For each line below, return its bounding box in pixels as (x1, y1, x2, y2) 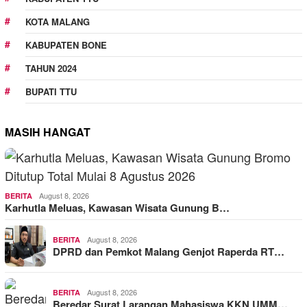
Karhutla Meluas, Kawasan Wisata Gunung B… (5, 200, 230, 215)
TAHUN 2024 (25, 62, 77, 75)
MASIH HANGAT (5, 124, 90, 140)
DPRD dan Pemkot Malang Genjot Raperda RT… (53, 244, 284, 259)
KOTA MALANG (25, 15, 90, 28)
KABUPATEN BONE (25, 38, 107, 51)
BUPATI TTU (25, 85, 77, 98)
